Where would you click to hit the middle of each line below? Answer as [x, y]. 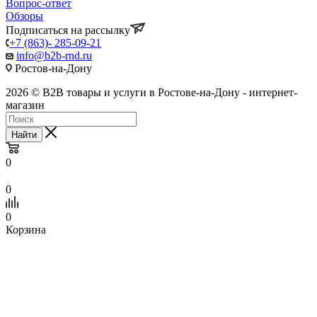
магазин [25, 105]
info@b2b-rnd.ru [54, 55]
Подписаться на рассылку [68, 30]
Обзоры [24, 16]
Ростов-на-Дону [52, 68]
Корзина [26, 229]
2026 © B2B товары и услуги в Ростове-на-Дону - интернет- [151, 92]
